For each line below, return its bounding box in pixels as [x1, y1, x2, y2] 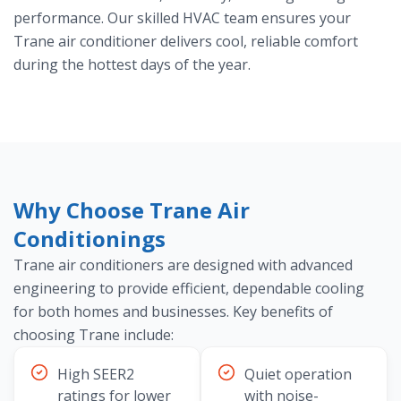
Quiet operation [244, 364, 352, 385]
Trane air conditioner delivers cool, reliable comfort [13, 30, 358, 51]
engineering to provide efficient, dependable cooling [13, 278, 364, 299]
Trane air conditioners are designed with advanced [13, 255, 353, 276]
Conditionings [13, 224, 166, 254]
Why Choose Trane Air [13, 195, 250, 226]
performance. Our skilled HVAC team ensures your [13, 7, 351, 28]
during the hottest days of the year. [13, 54, 251, 74]
